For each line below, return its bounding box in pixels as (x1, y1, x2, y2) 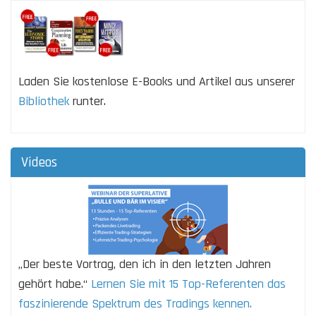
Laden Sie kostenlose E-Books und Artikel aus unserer (18, 73, 295, 90)
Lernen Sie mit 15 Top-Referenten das (91, 275, 286, 292)
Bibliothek (18, 92, 69, 109)
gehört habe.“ (18, 275, 91, 292)
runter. (69, 92, 106, 109)
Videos (21, 152, 57, 171)
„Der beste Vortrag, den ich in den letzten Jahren (18, 255, 271, 272)
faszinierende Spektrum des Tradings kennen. (18, 295, 252, 312)
